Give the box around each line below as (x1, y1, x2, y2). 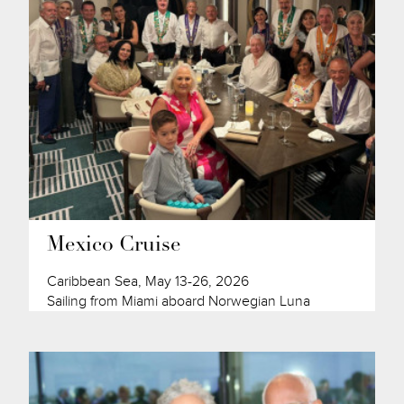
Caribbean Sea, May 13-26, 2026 (47, 271, 250, 290)
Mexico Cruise (47, 234, 182, 256)
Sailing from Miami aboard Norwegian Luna (47, 291, 311, 310)
